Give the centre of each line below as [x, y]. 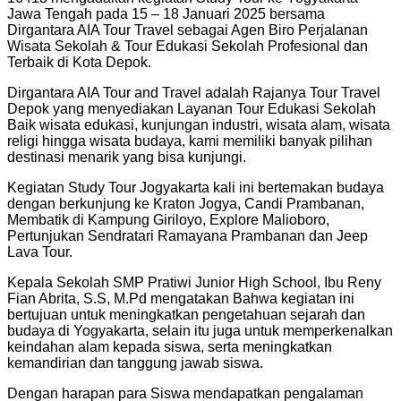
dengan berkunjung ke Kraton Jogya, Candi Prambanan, [186, 203]
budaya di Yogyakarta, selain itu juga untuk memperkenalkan [200, 330]
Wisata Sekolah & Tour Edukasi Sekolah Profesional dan [188, 46]
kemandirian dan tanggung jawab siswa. [135, 363]
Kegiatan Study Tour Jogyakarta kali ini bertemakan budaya [196, 187]
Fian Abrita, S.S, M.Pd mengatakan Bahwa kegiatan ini [181, 298]
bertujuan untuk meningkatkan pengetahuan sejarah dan [186, 314]
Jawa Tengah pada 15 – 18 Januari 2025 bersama [166, 13]
